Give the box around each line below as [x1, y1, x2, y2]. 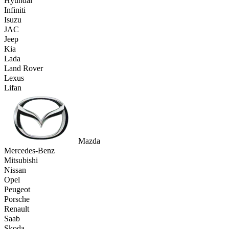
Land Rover [4, 64, 43, 73]
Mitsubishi [4, 156, 38, 165]
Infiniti [4, 6, 26, 15]
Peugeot [4, 185, 30, 194]
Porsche [4, 195, 30, 204]
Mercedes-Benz [4, 146, 55, 155]
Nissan [4, 166, 26, 175]
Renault [4, 204, 29, 214]
